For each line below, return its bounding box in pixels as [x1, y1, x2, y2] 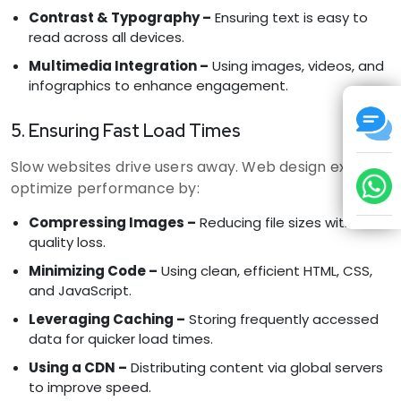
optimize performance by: [11, 177, 200, 199]
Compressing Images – [29, 212, 196, 232]
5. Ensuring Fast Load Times [11, 118, 241, 142]
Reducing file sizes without [196, 212, 376, 232]
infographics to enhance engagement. [29, 75, 288, 95]
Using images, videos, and [209, 55, 384, 75]
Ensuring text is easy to [211, 7, 368, 27]
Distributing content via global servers [127, 357, 383, 377]
